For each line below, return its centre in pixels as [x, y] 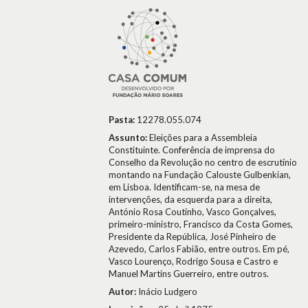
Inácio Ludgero [168, 291]
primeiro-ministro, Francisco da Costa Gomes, [201, 224]
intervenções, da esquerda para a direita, [190, 199]
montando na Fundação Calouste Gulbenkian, [200, 175]
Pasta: [123, 120]
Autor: [123, 291]
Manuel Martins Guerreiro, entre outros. [189, 274]
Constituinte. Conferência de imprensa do [192, 150]
